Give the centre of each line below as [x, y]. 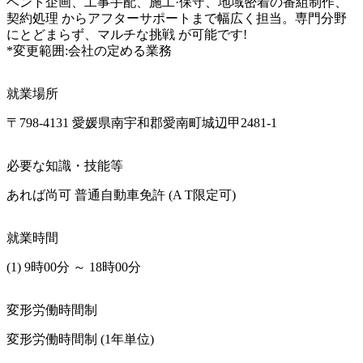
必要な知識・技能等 [65, 165]
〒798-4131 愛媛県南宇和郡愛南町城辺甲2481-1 [142, 122]
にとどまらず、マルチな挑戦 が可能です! [127, 34]
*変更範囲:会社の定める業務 [89, 50]
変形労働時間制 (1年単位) [80, 339]
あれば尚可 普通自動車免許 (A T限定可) [123, 194]
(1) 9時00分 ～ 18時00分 [74, 267]
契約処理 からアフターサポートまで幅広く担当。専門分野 [177, 18]
